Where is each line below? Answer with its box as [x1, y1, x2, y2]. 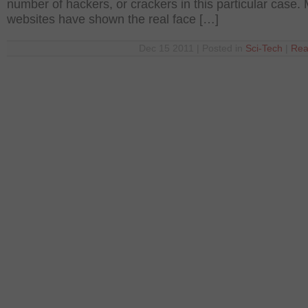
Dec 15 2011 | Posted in [139, 43, 245, 54]
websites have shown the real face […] [7, 12, 219, 26]
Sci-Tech [245, 43, 283, 54]
